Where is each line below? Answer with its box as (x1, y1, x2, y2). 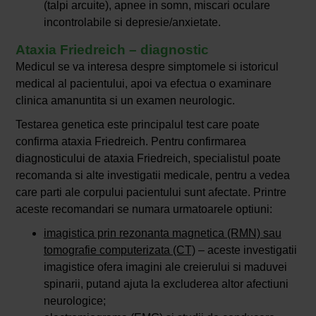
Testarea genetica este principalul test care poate (15, 119, 260, 131)
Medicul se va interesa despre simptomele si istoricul (15, 61, 279, 73)
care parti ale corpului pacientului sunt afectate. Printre (15, 186, 286, 199)
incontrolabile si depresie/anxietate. (43, 16, 221, 29)
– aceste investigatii (195, 244, 297, 257)
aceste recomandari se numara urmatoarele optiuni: (15, 203, 272, 216)
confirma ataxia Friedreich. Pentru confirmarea (15, 135, 246, 148)
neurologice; (43, 295, 106, 308)
